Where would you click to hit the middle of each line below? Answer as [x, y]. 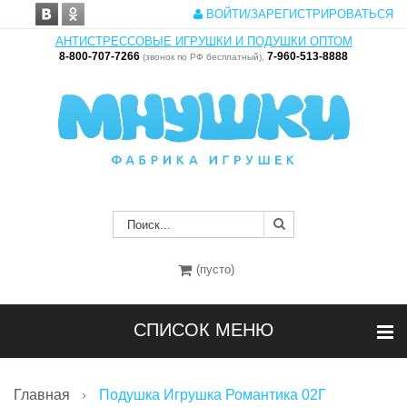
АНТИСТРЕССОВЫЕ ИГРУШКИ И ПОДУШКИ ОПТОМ [203, 42]
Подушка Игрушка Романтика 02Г [211, 395]
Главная [42, 395]
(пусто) [215, 269]
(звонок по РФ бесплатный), [203, 57]
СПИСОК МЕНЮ [203, 330]
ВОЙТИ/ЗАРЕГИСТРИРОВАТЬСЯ [298, 14]
